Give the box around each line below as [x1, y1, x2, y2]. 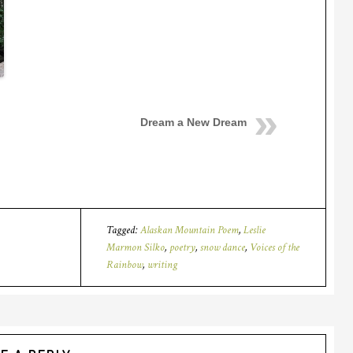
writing [147, 258, 177, 272]
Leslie [243, 223, 266, 237]
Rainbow [106, 258, 143, 272]
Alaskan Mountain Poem [139, 223, 239, 237]
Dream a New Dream [140, 116, 247, 128]
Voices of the [249, 240, 299, 255]
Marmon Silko [106, 240, 165, 255]
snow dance [199, 240, 245, 255]
